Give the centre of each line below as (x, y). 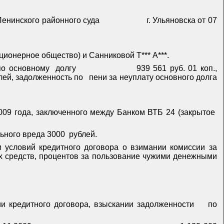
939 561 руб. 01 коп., (176, 68)
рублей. (83, 134)
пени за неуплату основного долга (153, 77)
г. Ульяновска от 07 (181, 20)
